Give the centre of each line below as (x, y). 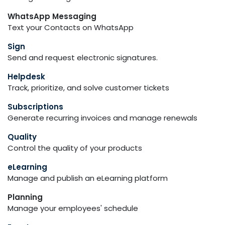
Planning (25, 197)
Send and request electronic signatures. (83, 58)
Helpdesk (26, 77)
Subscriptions (35, 107)
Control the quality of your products (75, 148)
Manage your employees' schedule (73, 208)
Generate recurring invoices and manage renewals (102, 118)
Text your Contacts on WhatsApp (71, 27)
